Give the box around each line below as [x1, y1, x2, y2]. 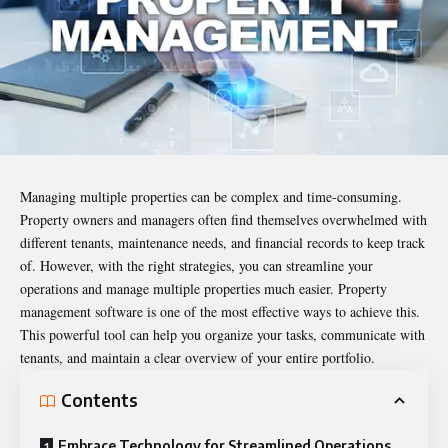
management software [20, 301, 143, 321]
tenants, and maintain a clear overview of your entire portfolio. [20, 347, 375, 367]
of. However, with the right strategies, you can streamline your [20, 255, 373, 275]
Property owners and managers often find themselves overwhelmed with [20, 209, 427, 229]
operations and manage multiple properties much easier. [20, 278, 338, 298]
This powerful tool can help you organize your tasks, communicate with [20, 324, 425, 344]
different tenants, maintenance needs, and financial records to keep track [20, 232, 425, 252]
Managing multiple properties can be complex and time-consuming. [20, 186, 402, 206]
